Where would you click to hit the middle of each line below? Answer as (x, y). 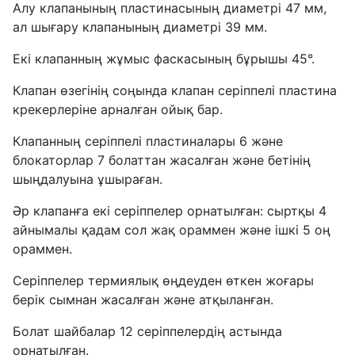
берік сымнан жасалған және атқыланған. (143, 300)
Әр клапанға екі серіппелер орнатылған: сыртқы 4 (170, 211)
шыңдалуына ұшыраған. (88, 179)
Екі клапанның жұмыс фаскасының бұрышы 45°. (164, 59)
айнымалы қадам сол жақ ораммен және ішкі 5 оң (172, 230)
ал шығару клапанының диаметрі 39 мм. (140, 27)
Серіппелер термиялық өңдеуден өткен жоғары (163, 281)
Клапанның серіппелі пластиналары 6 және (148, 141)
